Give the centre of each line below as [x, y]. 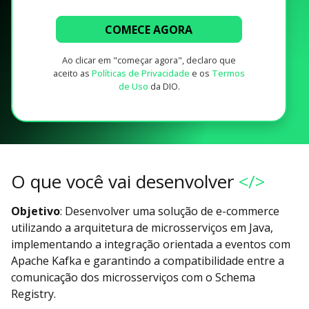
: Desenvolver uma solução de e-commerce [170, 211]
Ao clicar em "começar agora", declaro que [149, 60]
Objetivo [36, 211]
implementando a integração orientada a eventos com [151, 244]
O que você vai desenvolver [122, 181]
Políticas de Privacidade [141, 73]
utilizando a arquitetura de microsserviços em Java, [142, 227]
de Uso [133, 86]
